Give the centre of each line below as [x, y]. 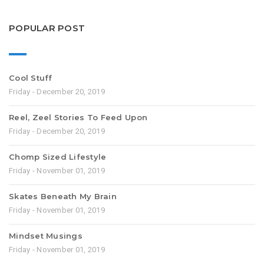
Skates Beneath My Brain [63, 196]
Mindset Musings [46, 235]
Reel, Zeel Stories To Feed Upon [78, 117]
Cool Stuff [31, 77]
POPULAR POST [47, 28]
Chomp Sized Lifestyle [58, 156]
